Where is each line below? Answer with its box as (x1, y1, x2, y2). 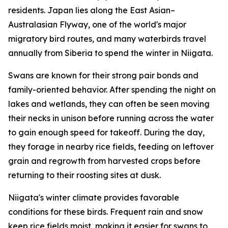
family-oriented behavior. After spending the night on (8, 84, 216, 95)
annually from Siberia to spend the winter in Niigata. (8, 48, 213, 59)
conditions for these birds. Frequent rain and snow (8, 207, 203, 217)
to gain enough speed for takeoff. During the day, (8, 127, 205, 138)
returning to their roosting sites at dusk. (8, 170, 161, 181)
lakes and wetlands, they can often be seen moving (8, 99, 210, 109)
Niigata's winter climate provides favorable (8, 192, 179, 203)
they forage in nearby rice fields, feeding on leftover (8, 141, 214, 152)
